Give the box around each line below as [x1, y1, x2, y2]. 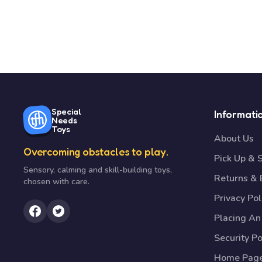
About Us [214, 132, 254, 145]
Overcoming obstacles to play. [23, 145, 168, 158]
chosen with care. [23, 176, 89, 187]
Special [51, 105, 81, 117]
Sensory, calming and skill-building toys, [23, 164, 172, 175]
